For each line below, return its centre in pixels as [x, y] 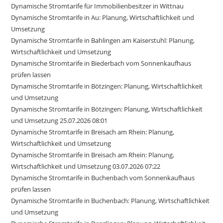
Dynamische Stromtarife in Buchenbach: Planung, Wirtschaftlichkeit [111, 200]
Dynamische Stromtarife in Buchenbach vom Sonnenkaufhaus [103, 177]
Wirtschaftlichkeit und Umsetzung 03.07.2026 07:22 [86, 166]
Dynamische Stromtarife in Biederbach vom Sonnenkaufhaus [101, 63]
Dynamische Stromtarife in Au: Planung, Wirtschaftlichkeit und [103, 17]
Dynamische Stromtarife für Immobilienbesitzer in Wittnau [98, 6]
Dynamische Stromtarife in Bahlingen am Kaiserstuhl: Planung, [103, 40]
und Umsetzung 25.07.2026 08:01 [59, 120]
